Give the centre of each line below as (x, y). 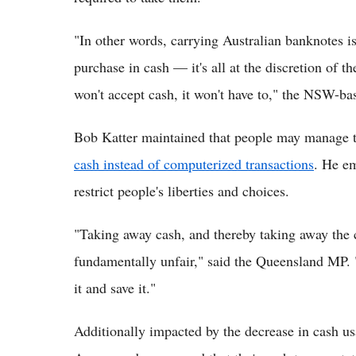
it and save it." (115, 288)
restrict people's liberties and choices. (182, 191)
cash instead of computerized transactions (194, 164)
